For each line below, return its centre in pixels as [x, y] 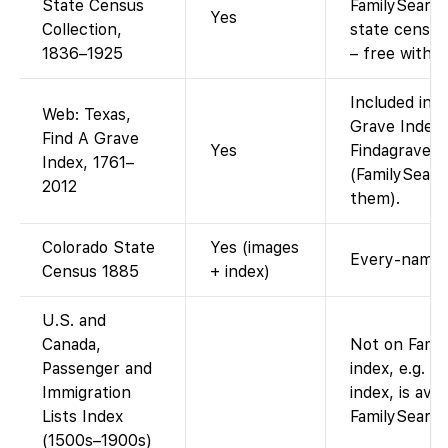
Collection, [82, 29]
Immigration [86, 392]
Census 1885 [90, 271]
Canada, [71, 344]
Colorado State [98, 247]
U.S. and [74, 320]
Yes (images [254, 247]
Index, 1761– [88, 162]
